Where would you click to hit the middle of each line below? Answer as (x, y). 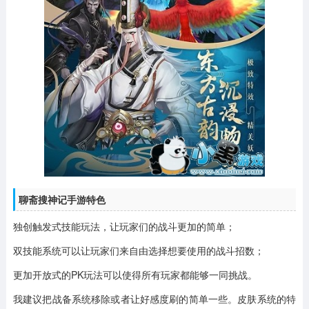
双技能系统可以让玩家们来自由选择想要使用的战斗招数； (138, 250)
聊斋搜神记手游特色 (62, 199)
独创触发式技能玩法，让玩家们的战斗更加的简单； (124, 226)
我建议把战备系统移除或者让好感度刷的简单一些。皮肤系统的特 (154, 298)
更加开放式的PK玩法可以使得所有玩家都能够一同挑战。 (135, 274)
